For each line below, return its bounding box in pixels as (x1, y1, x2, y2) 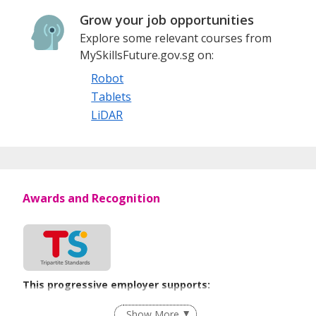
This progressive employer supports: (23, 277, 210, 291)
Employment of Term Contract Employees (37, 298, 230, 312)
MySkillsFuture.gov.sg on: (80, 47, 214, 63)
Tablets (91, 88, 132, 104)
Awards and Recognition (23, 190, 160, 206)
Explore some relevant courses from (80, 30, 272, 46)
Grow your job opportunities (80, 11, 255, 28)
